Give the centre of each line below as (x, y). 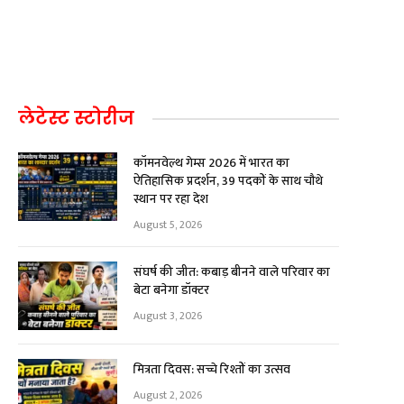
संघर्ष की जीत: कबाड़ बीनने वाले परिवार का (232, 272)
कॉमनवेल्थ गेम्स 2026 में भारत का (211, 163)
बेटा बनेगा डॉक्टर (171, 290)
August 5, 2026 (168, 225)
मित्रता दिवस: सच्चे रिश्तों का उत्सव (212, 369)
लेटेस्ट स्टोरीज (76, 118)
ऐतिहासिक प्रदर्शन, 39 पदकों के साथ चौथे (228, 181)
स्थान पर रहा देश (171, 199)
